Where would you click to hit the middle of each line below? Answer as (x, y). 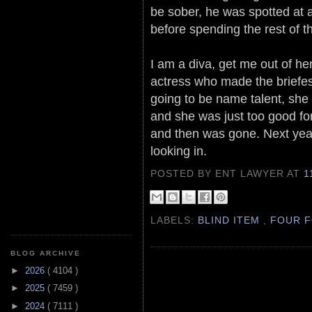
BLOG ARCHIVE (46, 253)
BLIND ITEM (231, 220)
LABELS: (174, 220)
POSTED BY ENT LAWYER (219, 174)
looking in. (179, 150)
